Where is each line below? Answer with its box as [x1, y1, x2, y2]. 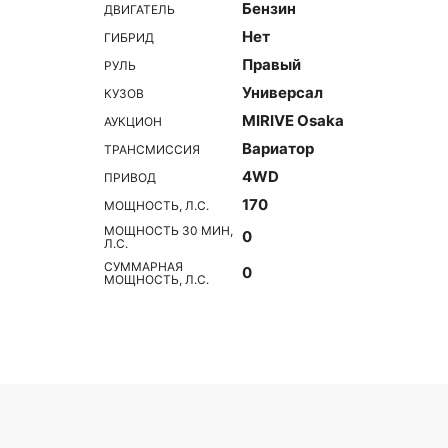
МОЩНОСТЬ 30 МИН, [104, 223, 233, 238]
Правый [242, 55, 301, 74]
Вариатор [242, 139, 314, 158]
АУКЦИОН [104, 113, 162, 129]
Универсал [242, 83, 323, 102]
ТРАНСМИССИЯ [104, 141, 200, 157]
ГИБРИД [104, 29, 154, 45]
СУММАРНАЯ [104, 259, 183, 274]
